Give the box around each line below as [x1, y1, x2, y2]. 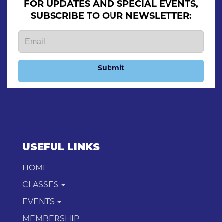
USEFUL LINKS [22, 141, 100, 153]
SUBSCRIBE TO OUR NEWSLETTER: [30, 12, 192, 21]
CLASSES [22, 181, 60, 189]
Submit [98, 65, 124, 72]
